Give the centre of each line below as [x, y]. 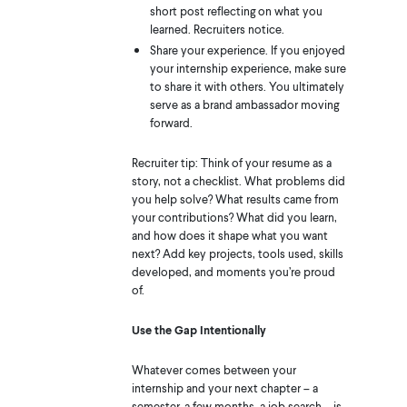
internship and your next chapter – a [224, 387]
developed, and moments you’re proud [233, 271]
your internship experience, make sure [248, 68]
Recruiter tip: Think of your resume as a [231, 162]
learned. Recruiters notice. [217, 29]
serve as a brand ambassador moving [244, 104]
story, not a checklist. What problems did [238, 180]
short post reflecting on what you [236, 10]
